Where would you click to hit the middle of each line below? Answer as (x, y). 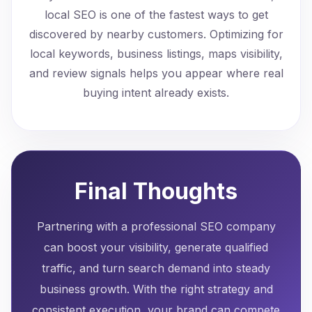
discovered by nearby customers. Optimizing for (156, 34)
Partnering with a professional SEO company (156, 226)
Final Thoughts (156, 191)
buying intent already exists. (156, 93)
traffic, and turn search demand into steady (156, 268)
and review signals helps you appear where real (156, 73)
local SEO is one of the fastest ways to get (156, 15)
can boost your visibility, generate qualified (156, 247)
